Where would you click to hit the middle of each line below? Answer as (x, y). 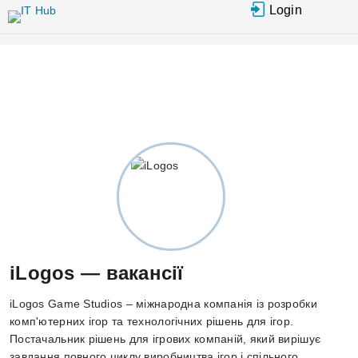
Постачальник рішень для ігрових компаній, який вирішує (165, 339)
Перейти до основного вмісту (202, 9)
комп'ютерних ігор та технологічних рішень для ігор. (152, 321)
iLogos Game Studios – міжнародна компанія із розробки (163, 304)
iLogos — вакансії (97, 273)
